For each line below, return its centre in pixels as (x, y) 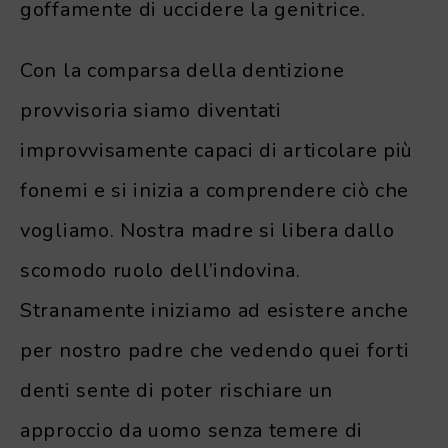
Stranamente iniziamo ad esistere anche (214, 310)
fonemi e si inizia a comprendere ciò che (215, 190)
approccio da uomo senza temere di (192, 430)
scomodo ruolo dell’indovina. (160, 270)
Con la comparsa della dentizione (182, 70)
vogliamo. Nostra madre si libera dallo (207, 230)
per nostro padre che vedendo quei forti (215, 350)
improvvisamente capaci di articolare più (217, 150)
